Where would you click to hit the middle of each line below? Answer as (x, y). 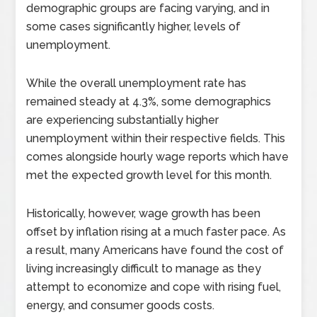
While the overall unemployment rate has (137, 83)
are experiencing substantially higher (123, 120)
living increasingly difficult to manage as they (144, 269)
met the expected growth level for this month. (149, 175)
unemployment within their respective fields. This (156, 139)
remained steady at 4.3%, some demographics (149, 102)
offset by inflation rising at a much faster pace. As (156, 232)
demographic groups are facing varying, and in (148, 8)
